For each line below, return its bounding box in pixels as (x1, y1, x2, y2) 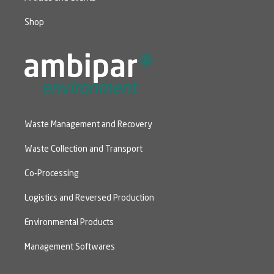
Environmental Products (24, 218, 114, 227)
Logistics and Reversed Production (24, 193, 154, 202)
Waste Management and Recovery (24, 120, 152, 129)
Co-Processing (24, 169, 79, 178)
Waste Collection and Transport (24, 144, 143, 154)
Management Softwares (24, 242, 115, 251)
